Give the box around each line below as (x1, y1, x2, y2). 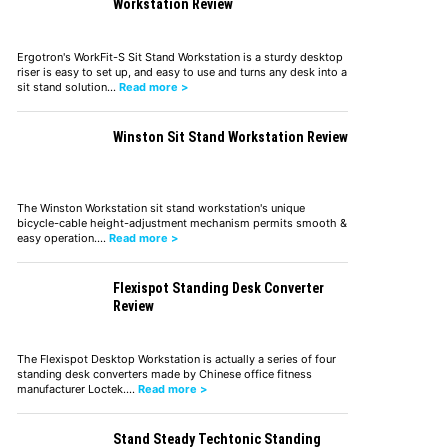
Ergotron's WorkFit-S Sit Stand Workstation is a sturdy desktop (16, 49, 343, 64)
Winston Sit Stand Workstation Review (112, 128, 348, 145)
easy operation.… (16, 230, 109, 245)
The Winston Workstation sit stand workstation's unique (16, 200, 305, 215)
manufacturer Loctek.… (16, 381, 138, 396)
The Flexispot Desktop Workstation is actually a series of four (16, 351, 336, 366)
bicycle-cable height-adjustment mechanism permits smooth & (16, 215, 347, 230)
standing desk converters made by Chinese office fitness (16, 366, 312, 381)
